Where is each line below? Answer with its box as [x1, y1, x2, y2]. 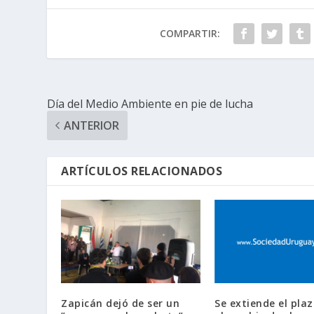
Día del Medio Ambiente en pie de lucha [47, 95, 254, 111]
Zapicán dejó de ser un [61, 296, 180, 310]
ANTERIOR [64, 117, 120, 133]
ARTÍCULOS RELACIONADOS [61, 163, 223, 179]
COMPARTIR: [159, 26, 220, 40]
